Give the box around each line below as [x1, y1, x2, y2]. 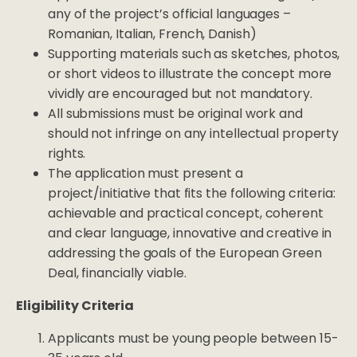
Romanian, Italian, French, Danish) [48, 25, 257, 44]
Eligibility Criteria [16, 296, 136, 316]
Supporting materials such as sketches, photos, [48, 45, 340, 64]
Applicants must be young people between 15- [48, 329, 339, 348]
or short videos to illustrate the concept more [48, 65, 332, 84]
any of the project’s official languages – [48, 5, 291, 24]
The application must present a [48, 164, 243, 183]
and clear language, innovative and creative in [48, 224, 332, 243]
